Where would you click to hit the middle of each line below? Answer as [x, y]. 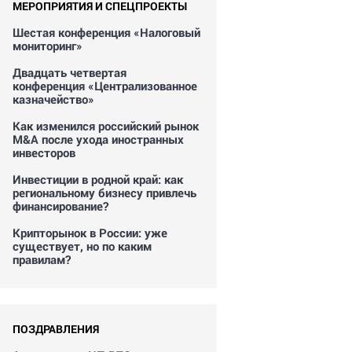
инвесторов [44, 152]
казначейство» [53, 99]
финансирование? [60, 206]
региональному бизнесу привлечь [104, 192]
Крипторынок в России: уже [90, 233]
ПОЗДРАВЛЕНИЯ [56, 329]
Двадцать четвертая [70, 72]
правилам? [42, 259]
